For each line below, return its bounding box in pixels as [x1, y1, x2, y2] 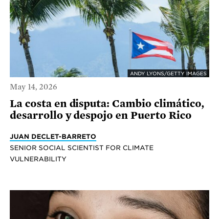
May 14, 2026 [10, 82, 57, 91]
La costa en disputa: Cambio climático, [10, 97, 204, 109]
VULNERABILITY [10, 154, 66, 163]
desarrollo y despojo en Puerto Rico [10, 109, 192, 121]
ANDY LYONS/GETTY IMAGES [130, 70, 207, 77]
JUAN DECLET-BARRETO [10, 132, 96, 140]
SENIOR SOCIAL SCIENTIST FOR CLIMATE [10, 143, 153, 152]
